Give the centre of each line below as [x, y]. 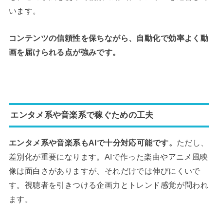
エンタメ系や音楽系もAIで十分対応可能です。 [92, 143]
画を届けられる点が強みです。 [64, 52]
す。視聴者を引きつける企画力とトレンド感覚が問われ [109, 185]
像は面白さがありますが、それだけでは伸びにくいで [104, 171]
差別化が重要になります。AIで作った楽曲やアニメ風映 [108, 157]
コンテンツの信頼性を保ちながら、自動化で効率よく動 [109, 38]
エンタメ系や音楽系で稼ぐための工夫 [82, 115]
